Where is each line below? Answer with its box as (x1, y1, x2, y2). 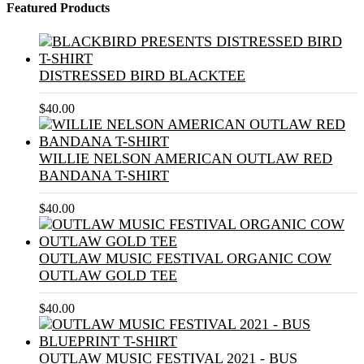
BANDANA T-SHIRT (39, 167, 169, 184)
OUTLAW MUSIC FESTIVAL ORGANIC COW (39, 249, 331, 266)
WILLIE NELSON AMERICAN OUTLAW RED (39, 149, 332, 167)
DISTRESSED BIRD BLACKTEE (39, 67, 245, 84)
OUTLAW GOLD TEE (39, 266, 177, 284)
